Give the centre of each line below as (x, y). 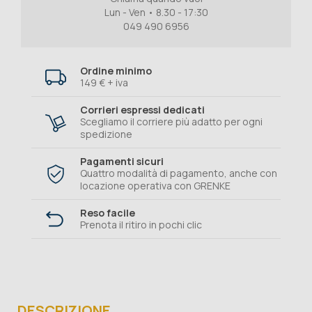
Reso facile (108, 213)
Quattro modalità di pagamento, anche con (179, 173)
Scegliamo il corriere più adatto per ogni (171, 122)
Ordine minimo (116, 71)
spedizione (106, 134)
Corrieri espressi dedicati (142, 110)
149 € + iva (104, 83)
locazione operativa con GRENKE (155, 186)
